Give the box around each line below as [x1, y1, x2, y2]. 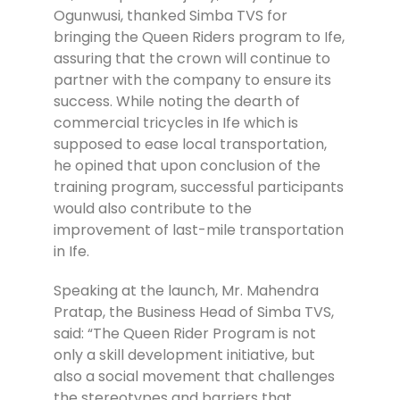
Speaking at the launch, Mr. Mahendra [54, 280, 319, 302]
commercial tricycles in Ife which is [54, 112, 298, 134]
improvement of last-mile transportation [54, 220, 344, 241]
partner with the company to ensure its [54, 70, 331, 91]
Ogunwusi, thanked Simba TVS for [54, 5, 287, 27]
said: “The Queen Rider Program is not [54, 323, 316, 345]
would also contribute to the [54, 198, 252, 220]
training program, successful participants [54, 177, 344, 198]
